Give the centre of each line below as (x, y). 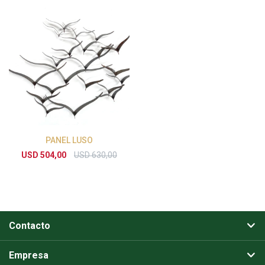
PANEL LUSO (69, 140)
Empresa (29, 255)
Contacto (30, 226)
